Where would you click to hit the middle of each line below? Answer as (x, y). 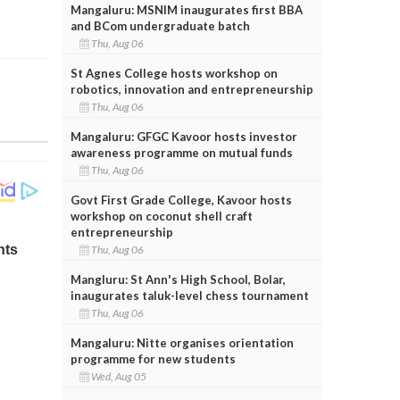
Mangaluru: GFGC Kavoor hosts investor (183, 136)
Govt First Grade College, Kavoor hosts (181, 200)
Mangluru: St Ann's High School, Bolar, (178, 279)
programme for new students (153, 358)
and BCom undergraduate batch (160, 25)
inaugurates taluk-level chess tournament (189, 295)
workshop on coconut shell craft (161, 216)
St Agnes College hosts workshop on (174, 73)
